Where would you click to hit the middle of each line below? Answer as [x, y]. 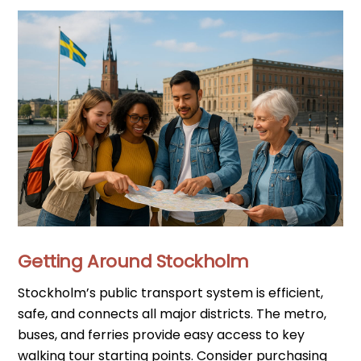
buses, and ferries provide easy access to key [162, 334]
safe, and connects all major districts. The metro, [172, 313]
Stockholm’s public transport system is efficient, [171, 293]
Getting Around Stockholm [134, 262]
